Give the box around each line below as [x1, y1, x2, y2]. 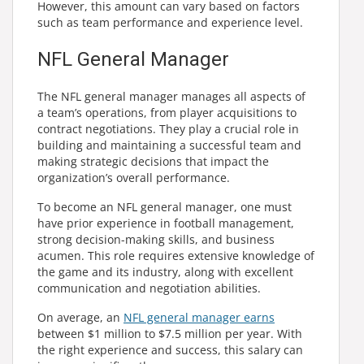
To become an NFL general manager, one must [37, 198, 292, 214]
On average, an [37, 309, 123, 325]
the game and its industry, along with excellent [37, 263, 293, 279]
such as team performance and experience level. [37, 14, 303, 30]
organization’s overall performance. [37, 169, 230, 185]
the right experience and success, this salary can [37, 341, 303, 357]
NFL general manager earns [123, 309, 275, 325]
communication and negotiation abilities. [37, 279, 261, 296]
